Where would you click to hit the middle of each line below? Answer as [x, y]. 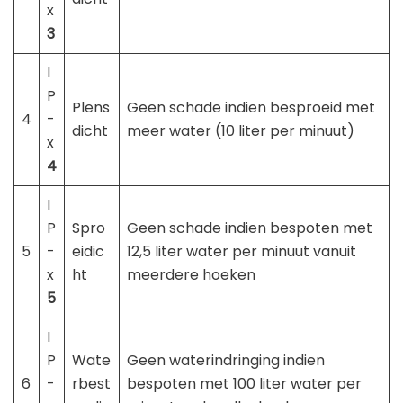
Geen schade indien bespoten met [250, 228]
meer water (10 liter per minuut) [241, 131]
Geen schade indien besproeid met [251, 108]
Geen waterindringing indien [226, 361]
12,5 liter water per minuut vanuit [242, 252]
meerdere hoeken [191, 275]
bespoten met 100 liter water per [244, 384]
